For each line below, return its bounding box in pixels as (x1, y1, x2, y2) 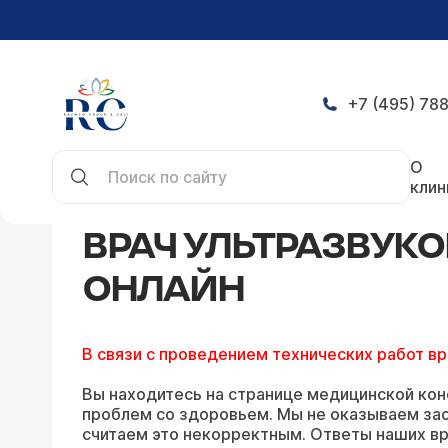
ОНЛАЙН (82, 269, 244, 312)
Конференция (135, 144, 242, 164)
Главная (52, 144, 115, 164)
